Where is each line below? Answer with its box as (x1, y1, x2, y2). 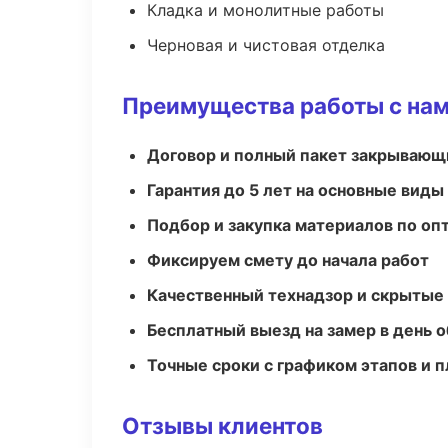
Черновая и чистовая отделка (147, 35, 385, 55)
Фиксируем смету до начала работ (147, 250, 429, 270)
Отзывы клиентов (122, 412, 323, 439)
